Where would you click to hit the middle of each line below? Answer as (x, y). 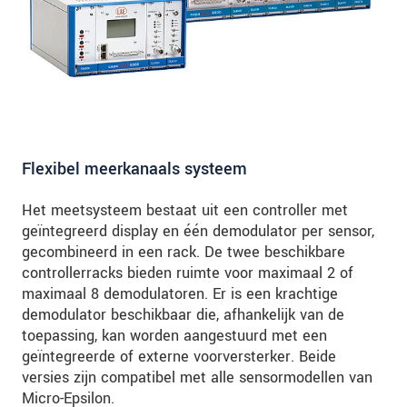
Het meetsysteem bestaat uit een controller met (185, 211)
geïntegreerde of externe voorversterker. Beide (179, 357)
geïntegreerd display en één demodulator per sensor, (198, 232)
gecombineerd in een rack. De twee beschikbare (184, 253)
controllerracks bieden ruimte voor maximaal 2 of (188, 273)
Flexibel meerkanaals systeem (134, 169)
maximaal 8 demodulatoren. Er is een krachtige (180, 294)
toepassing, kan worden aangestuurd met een (174, 336)
